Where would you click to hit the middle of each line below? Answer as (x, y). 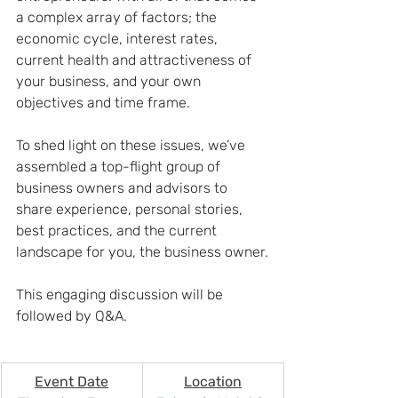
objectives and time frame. (103, 103)
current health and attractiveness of (135, 60)
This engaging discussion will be (121, 295)
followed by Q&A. (72, 316)
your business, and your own (110, 81)
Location (213, 382)
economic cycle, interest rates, (119, 39)
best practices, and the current (118, 231)
